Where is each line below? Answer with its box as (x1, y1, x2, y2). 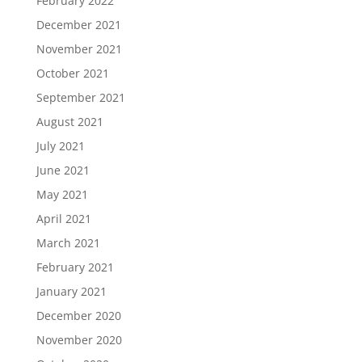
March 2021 (36, 235, 100, 250)
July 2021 (36, 138, 85, 154)
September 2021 (36, 90, 125, 105)
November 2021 (36, 41, 122, 57)
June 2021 (36, 162, 90, 178)
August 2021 (36, 114, 103, 129)
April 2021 (36, 211, 91, 226)
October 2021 (36, 65, 109, 81)
